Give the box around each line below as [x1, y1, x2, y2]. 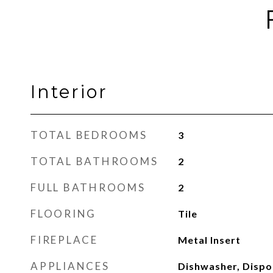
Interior [30, 81, 108, 102]
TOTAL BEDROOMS [30, 129, 147, 141]
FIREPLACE [30, 233, 98, 246]
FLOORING [30, 207, 96, 220]
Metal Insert [177, 234, 241, 246]
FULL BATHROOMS [30, 181, 146, 194]
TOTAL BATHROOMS [30, 155, 158, 168]
